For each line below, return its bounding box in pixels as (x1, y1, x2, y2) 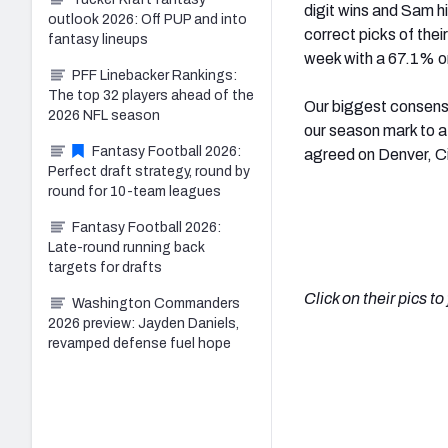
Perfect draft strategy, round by (48, 163, 250, 179)
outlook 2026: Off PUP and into (48, 11, 247, 27)
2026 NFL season (48, 107, 160, 123)
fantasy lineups (48, 31, 148, 47)
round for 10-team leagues (48, 183, 221, 199)
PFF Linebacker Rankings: (72, 67, 237, 83)
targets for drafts (48, 259, 162, 275)
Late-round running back (48, 239, 205, 255)
